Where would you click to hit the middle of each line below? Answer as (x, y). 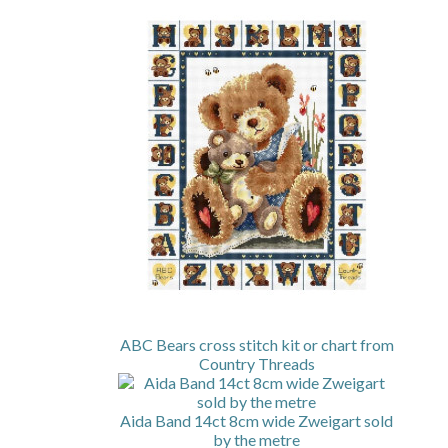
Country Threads (256, 363)
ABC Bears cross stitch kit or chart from (256, 344)
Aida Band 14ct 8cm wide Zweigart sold (256, 420)
